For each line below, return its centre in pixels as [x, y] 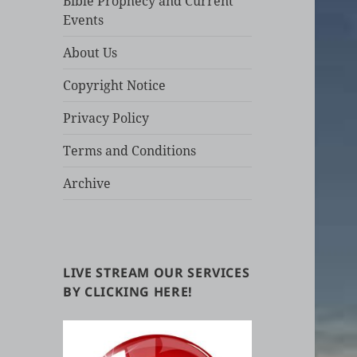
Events [84, 20]
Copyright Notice [115, 86]
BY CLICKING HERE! [128, 292]
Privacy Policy [106, 118]
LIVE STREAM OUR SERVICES [157, 273]
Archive [87, 184]
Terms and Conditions [130, 151]
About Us [90, 53]
